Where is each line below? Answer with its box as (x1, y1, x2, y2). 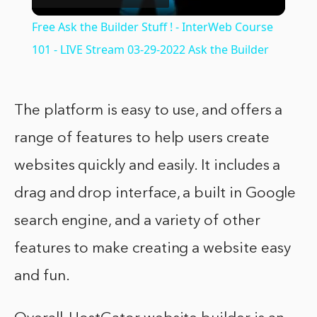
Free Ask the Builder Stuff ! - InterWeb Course (31, 18, 273, 35)
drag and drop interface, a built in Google (14, 185, 296, 201)
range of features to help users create (14, 130, 270, 146)
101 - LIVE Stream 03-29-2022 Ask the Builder (31, 41, 269, 57)
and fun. (14, 268, 70, 284)
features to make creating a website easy (14, 241, 291, 256)
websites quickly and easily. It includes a (14, 158, 281, 173)
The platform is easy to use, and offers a (14, 103, 283, 118)
